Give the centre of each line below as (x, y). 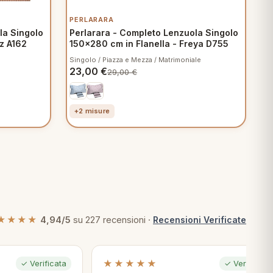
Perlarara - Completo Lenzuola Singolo (154, 33)
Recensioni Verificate (200, 220)
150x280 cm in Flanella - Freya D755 (149, 44)
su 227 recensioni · (112, 220)
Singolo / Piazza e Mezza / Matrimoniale (135, 60)
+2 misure (92, 111)
